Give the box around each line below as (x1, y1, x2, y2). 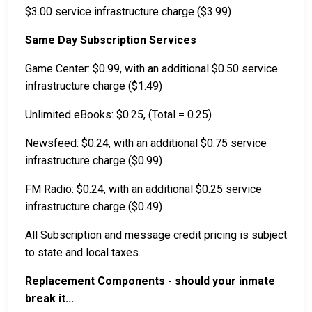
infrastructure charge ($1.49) (25, 79, 162, 93)
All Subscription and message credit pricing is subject (25, 228, 287, 242)
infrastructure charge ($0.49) (25, 200, 162, 214)
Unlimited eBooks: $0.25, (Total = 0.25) (25, 108, 212, 122)
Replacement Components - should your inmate (25, 274, 275, 288)
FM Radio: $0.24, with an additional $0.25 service (25, 182, 262, 196)
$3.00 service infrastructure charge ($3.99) (25, 5, 231, 19)
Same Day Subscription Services (25, 33, 196, 47)
